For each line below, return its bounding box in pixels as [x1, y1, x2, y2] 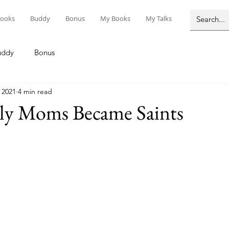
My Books [100, 14, 130, 23]
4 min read [18, 86, 52, 96]
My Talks [146, 14, 172, 23]
